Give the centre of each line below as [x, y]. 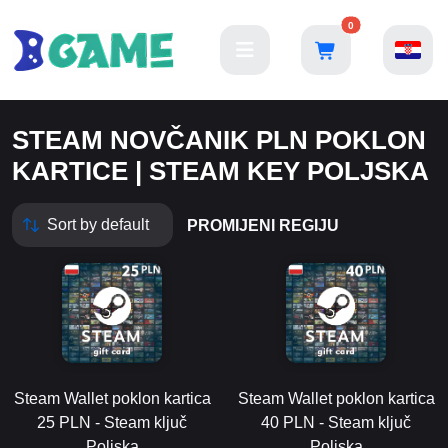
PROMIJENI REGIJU [263, 225]
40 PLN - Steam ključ [336, 422]
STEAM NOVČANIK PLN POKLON [219, 140]
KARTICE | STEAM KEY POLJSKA [220, 171]
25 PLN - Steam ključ [112, 422]
